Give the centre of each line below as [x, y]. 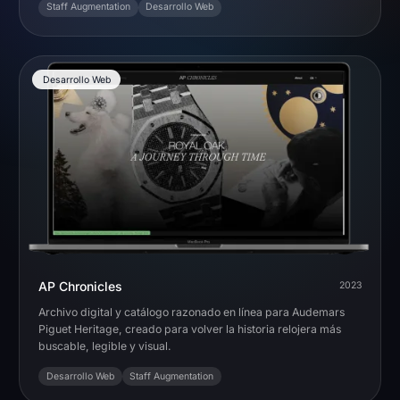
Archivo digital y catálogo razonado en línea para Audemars [192, 312]
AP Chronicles [80, 286]
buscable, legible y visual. [105, 346]
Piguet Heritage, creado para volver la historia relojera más [190, 329]
